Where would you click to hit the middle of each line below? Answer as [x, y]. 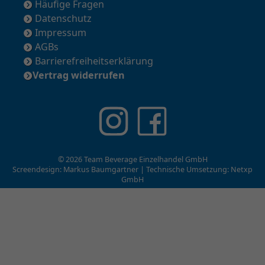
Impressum [59, 33]
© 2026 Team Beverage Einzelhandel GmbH [132, 160]
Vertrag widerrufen [79, 75]
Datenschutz [62, 19]
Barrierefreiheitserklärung [93, 61]
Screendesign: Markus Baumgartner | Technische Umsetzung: [122, 170]
